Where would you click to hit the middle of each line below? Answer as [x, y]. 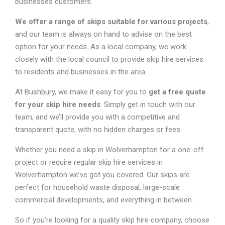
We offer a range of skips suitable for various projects [111, 21]
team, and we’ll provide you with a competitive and [97, 117]
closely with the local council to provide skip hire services [109, 59]
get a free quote [177, 92]
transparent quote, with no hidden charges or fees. [98, 129]
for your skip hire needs [58, 104]
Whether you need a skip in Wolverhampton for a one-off [109, 149]
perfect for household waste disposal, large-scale [97, 187]
